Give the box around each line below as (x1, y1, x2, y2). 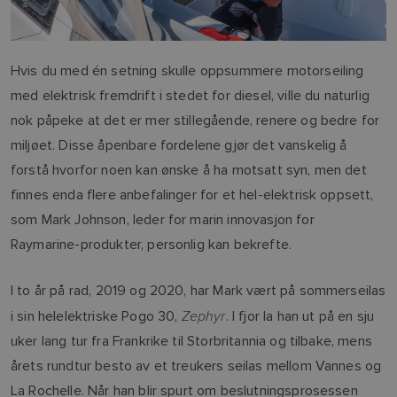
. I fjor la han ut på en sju (225, 307, 375, 324)
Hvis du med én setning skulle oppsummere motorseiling (11, 61, 364, 79)
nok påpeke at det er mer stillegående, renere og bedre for (11, 111, 380, 128)
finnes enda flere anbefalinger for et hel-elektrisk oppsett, (11, 185, 374, 203)
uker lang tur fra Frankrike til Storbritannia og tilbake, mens (11, 331, 372, 349)
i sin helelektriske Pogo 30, (11, 307, 182, 324)
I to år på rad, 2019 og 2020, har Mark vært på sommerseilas (11, 281, 386, 299)
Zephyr (181, 305, 226, 325)
